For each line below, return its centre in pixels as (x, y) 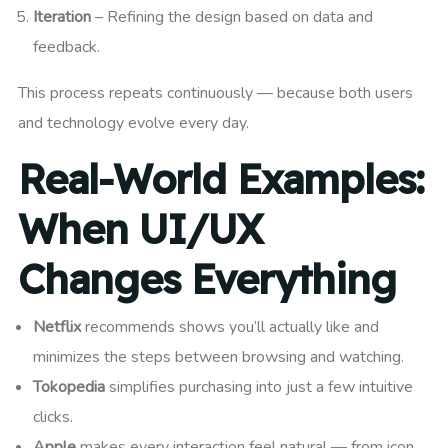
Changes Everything (207, 279)
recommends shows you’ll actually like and (230, 327)
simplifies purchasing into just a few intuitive (259, 387)
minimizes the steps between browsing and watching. (218, 357)
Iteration (62, 17)
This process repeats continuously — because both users (215, 93)
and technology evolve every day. (133, 123)
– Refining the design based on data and (232, 17)
